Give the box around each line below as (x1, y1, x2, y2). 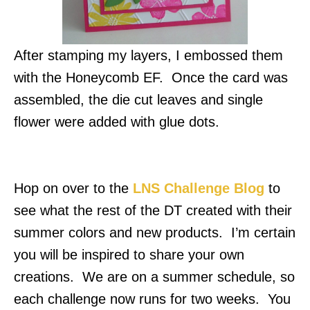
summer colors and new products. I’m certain (14, 225, 295, 241)
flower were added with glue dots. (14, 114, 219, 130)
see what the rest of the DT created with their (14, 203, 292, 219)
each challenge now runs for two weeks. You (14, 291, 291, 307)
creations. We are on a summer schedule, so (14, 269, 295, 285)
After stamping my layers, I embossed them (14, 48, 283, 64)
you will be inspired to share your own (14, 247, 244, 263)
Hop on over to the (14, 181, 133, 197)
